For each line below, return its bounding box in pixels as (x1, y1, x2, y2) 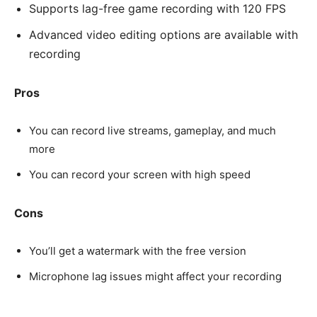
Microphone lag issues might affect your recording (29, 270, 282, 284)
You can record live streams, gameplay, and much (29, 124, 276, 138)
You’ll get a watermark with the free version (29, 244, 246, 258)
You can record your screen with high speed (29, 168, 250, 182)
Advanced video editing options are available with (29, 28, 298, 42)
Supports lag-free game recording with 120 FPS (29, 1, 286, 16)
